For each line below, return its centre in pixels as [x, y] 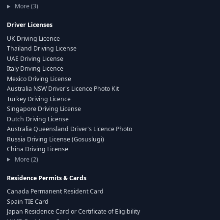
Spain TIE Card [28, 201]
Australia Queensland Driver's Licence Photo [69, 129]
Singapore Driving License [44, 109]
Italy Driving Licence [35, 69]
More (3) [26, 6]
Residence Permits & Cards [47, 178]
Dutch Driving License [38, 119]
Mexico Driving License [39, 79]
